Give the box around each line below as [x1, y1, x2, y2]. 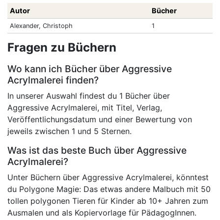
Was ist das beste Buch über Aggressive [7, 144, 187, 157]
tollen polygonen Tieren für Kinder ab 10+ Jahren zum [7, 196, 208, 206]
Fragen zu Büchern [7, 40, 116, 55]
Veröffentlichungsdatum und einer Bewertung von [7, 114, 192, 125]
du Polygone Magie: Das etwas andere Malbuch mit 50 [7, 184, 211, 194]
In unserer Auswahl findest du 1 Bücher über [7, 91, 170, 101]
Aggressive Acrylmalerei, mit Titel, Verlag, [7, 103, 162, 113]
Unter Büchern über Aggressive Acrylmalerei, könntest [7, 172, 209, 183]
